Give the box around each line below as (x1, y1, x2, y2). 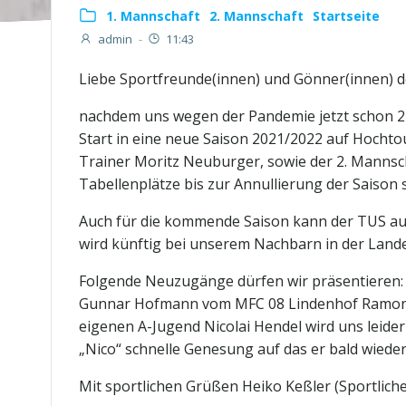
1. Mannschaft (106, 7, 200, 24)
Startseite (313, 7, 380, 24)
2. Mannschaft (209, 7, 304, 24)
